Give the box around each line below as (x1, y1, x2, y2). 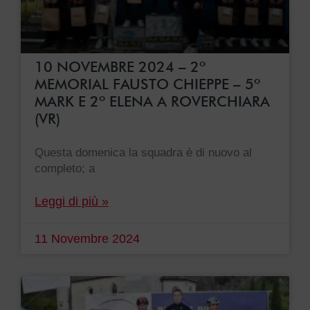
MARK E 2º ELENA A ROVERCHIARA (35, 93, 270, 111)
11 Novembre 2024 (35, 232, 140, 246)
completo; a (35, 162, 95, 176)
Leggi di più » (35, 194, 109, 209)
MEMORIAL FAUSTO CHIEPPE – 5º (35, 75, 260, 93)
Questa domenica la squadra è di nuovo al (35, 146, 252, 160)
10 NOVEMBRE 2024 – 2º (35, 58, 206, 76)
